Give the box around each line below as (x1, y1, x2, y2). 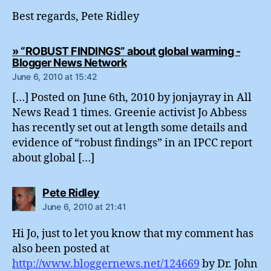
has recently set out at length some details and (12, 120, 247, 135)
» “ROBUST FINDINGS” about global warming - (12, 44, 240, 57)
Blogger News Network (12, 56, 126, 69)
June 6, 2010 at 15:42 (12, 71, 97, 82)
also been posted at (12, 241, 109, 256)
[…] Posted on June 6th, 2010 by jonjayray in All (12, 90, 252, 105)
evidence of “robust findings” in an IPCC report (12, 135, 252, 150)
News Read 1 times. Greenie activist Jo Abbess (12, 105, 247, 120)
